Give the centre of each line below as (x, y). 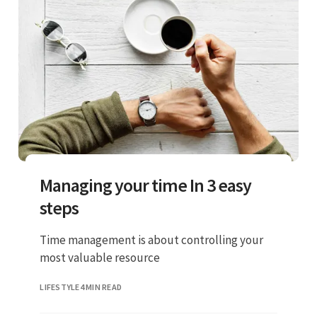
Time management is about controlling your (152, 240)
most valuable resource (100, 257)
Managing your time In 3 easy (146, 185)
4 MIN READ (101, 287)
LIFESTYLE (60, 287)
